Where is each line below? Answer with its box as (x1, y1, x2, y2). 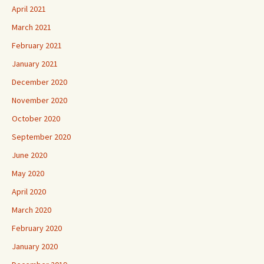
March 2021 (12, 21, 51, 32)
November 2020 (12, 94, 67, 105)
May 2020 (12, 167, 44, 179)
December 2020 (12, 76, 67, 87)
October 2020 (12, 113, 60, 124)
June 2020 (12, 149, 47, 160)
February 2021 (12, 39, 62, 51)
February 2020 (12, 222, 62, 233)
